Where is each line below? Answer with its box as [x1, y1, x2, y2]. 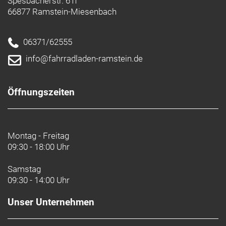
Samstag [8, 163, 41, 174]
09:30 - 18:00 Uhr [8, 141, 70, 152]
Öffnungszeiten [8, 86, 75, 98]
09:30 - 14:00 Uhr [8, 175, 70, 185]
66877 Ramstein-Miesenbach [8, 6, 117, 17]
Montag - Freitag [8, 130, 69, 141]
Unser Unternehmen [8, 196, 94, 208]
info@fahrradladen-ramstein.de [26, 53, 143, 64]
